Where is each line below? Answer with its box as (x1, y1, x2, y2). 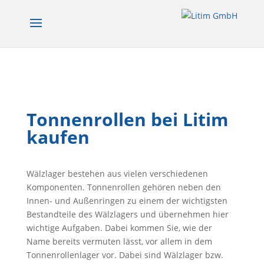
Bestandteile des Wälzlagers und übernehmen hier (26, 209, 229, 220)
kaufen (26, 125, 90, 149)
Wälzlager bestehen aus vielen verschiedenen (26, 168, 208, 179)
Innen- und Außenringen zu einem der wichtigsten (26, 195, 227, 206)
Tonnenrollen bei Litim (26, 107, 228, 131)
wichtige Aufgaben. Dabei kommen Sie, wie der (26, 222, 212, 233)
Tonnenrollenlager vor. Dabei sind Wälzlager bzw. (26, 249, 223, 260)
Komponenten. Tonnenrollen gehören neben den (26, 181, 221, 193)
